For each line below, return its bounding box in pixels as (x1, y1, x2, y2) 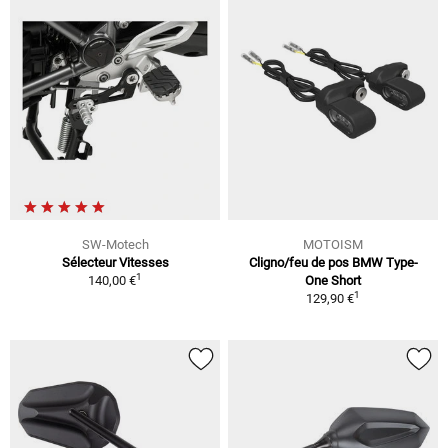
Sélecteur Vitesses (61, 254, 169, 270)
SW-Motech (81, 236, 149, 252)
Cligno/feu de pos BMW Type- (248, 254, 418, 270)
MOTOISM (303, 236, 363, 252)
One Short (305, 272, 361, 288)
